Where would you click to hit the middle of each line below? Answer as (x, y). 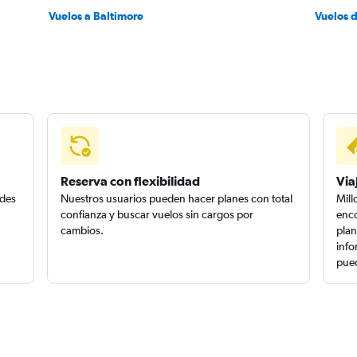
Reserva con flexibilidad (131, 181)
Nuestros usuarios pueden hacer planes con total (177, 198)
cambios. (82, 230)
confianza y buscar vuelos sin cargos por (157, 214)
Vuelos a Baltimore (96, 16)
